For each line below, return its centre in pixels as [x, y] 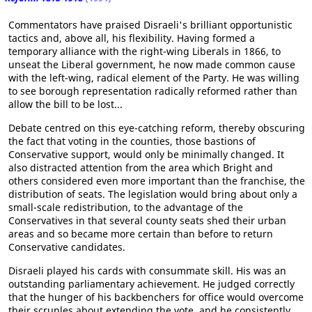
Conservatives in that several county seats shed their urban [147, 220]
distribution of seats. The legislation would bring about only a [153, 194]
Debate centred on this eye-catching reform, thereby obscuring [157, 127]
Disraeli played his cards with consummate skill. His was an [147, 270]
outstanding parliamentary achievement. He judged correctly [151, 283]
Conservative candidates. [67, 247]
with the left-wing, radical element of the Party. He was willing [154, 77]
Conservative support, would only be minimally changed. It [146, 154]
